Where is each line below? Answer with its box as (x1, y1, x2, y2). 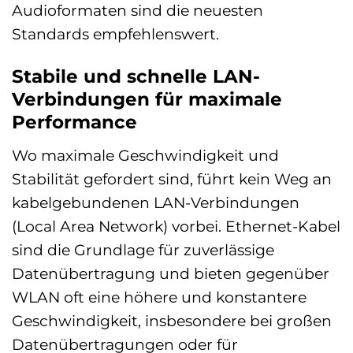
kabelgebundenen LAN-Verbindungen (12, 192, 299, 212)
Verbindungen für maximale (12, 88, 282, 111)
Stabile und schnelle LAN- (12, 65, 260, 88)
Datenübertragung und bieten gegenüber (12, 263, 329, 283)
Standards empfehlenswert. (12, 24, 219, 44)
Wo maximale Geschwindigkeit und (12, 145, 279, 165)
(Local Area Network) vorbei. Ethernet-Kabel (12, 216, 340, 236)
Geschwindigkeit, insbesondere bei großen (12, 310, 332, 330)
